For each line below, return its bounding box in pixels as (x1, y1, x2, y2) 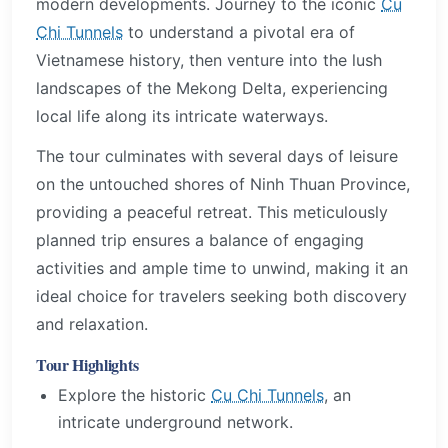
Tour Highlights (36, 353, 139, 377)
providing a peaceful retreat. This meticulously (36, 201, 388, 222)
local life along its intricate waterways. (36, 105, 328, 126)
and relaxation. (36, 313, 148, 334)
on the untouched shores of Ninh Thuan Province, (36, 173, 410, 194)
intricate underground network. (58, 412, 294, 433)
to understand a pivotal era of (123, 21, 355, 42)
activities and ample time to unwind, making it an (36, 257, 408, 278)
